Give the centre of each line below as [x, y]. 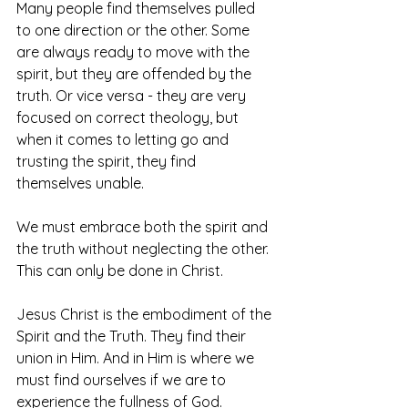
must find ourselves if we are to [123, 380]
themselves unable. [82, 183]
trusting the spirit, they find [108, 161]
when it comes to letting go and [124, 139]
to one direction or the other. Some [135, 30]
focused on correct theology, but [129, 117]
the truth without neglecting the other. [144, 249]
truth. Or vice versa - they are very [133, 96]
